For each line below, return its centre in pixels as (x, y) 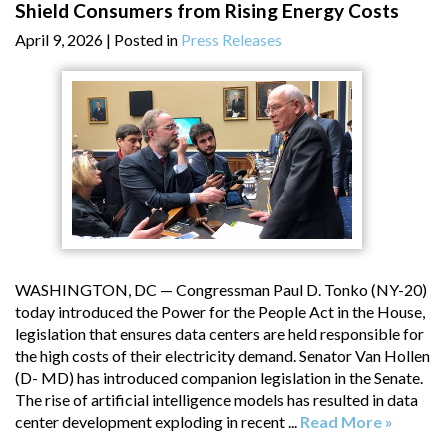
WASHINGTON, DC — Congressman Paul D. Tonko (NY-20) (221, 289)
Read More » (346, 421)
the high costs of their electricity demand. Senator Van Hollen (222, 355)
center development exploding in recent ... (157, 421)
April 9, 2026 (59, 40)
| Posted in (143, 40)
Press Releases (231, 40)
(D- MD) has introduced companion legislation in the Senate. (219, 377)
